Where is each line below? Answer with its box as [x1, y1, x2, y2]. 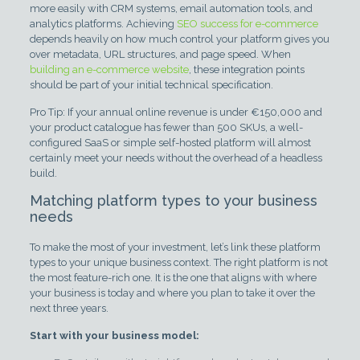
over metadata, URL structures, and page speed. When [29, 47, 291, 60]
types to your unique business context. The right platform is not [29, 256, 328, 268]
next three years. [29, 301, 108, 314]
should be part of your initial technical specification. [29, 78, 273, 91]
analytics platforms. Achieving [29, 17, 177, 30]
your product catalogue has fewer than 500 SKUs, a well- [29, 121, 303, 133]
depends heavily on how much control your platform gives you [29, 32, 329, 45]
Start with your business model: [29, 329, 199, 342]
